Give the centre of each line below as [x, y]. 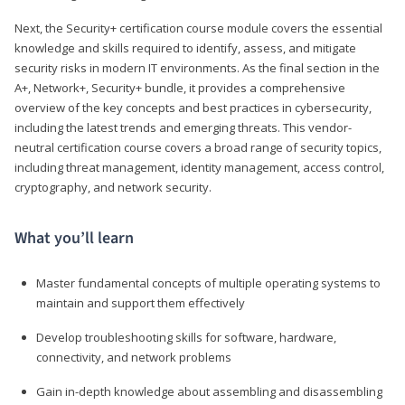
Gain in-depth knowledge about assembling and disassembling [209, 391]
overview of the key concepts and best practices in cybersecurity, [193, 107]
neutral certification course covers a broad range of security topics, [198, 147]
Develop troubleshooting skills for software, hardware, [186, 337]
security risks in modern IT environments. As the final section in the [197, 67]
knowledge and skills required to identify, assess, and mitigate [185, 47]
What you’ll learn [74, 238]
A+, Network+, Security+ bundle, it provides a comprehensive [180, 87]
